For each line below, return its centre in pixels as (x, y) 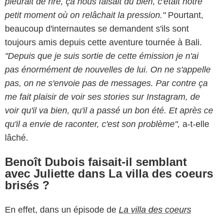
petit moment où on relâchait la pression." (85, 15)
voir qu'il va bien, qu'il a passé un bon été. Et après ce (109, 111)
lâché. (17, 138)
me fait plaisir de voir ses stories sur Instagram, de (102, 97)
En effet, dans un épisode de (62, 210)
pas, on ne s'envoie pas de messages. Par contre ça (106, 83)
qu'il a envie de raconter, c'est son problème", (94, 124)
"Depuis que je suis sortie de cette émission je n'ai (102, 56)
